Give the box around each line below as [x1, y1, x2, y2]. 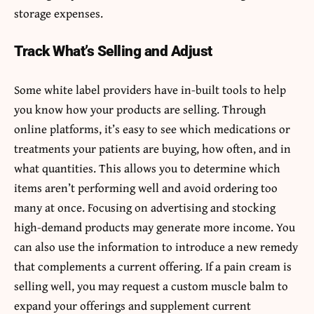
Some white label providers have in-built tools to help [14, 80, 286, 98]
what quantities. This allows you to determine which [14, 158, 280, 177]
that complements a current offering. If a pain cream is [14, 257, 292, 275]
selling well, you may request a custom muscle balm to [14, 276, 288, 294]
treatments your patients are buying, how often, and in [14, 139, 291, 157]
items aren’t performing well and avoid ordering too [14, 178, 278, 196]
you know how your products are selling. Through [14, 100, 266, 118]
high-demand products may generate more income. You [14, 217, 295, 235]
